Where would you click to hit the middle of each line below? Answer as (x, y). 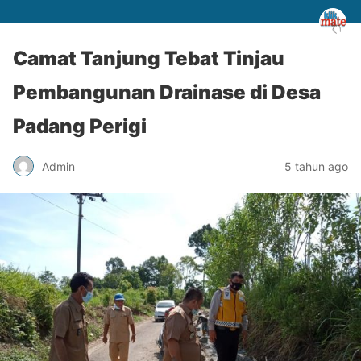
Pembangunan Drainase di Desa (167, 92)
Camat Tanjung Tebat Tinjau (149, 58)
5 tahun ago (316, 166)
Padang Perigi (80, 126)
